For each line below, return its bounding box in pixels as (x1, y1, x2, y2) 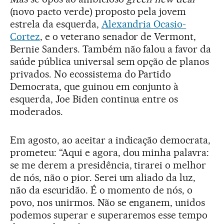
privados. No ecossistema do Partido (10, 68, 171, 80)
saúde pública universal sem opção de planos (10, 55, 209, 68)
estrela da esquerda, (10, 18, 101, 30)
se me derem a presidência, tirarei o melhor (10, 159, 206, 171)
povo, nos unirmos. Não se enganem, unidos (10, 196, 205, 209)
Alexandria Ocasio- (101, 18, 186, 30)
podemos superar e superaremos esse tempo (10, 209, 208, 221)
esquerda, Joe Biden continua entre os (10, 93, 178, 105)
